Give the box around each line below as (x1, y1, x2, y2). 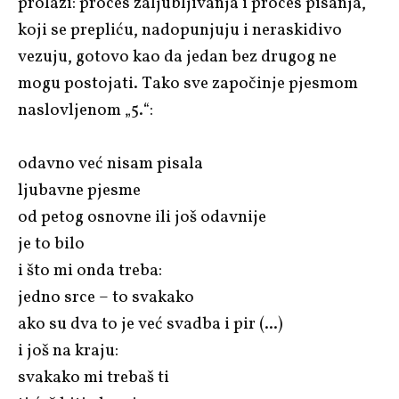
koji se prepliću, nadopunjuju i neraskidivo (18, 18, 342, 42)
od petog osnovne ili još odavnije (18, 205, 266, 229)
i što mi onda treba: (18, 258, 162, 282)
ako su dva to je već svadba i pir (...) (18, 312, 283, 336)
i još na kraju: (18, 338, 118, 362)
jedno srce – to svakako (18, 285, 194, 309)
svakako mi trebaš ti (18, 365, 169, 389)
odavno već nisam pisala (18, 151, 203, 175)
